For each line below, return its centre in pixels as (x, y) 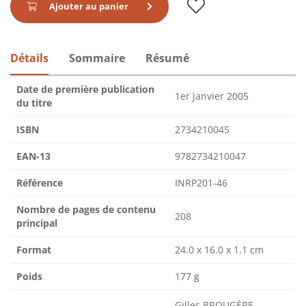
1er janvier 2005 (212, 96)
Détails (29, 58)
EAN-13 (33, 156)
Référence (40, 182)
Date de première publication (85, 89)
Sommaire (97, 58)
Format (34, 249)
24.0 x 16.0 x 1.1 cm (219, 249)
